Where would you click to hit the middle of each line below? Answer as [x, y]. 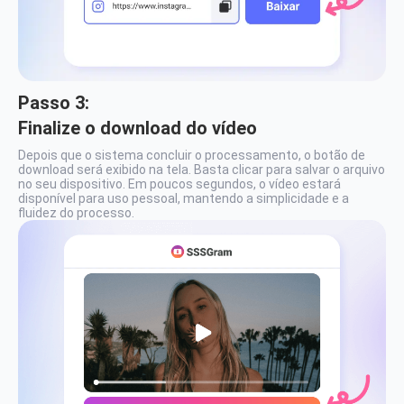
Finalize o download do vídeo [138, 128]
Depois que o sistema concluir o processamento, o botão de [192, 155]
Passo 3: [54, 103]
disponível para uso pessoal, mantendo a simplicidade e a [184, 198]
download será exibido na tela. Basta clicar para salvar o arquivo [202, 170]
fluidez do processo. [76, 213]
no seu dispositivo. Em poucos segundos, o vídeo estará [179, 184]
